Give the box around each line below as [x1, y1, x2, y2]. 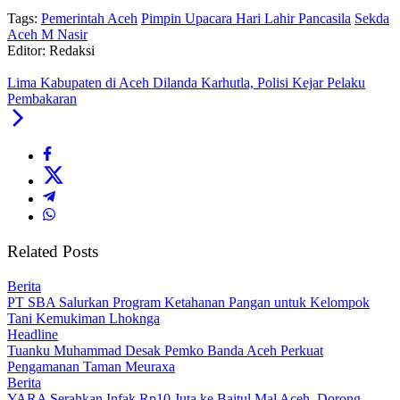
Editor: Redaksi [7, 43, 95, 59]
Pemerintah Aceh [41, 11, 137, 27]
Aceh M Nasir [7, 27, 87, 43]
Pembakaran [7, 91, 77, 107]
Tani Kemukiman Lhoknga [7, 310, 160, 326]
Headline [7, 326, 58, 342]
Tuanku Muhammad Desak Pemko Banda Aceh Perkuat [7, 342, 323, 358]
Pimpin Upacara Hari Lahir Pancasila [141, 11, 351, 27]
